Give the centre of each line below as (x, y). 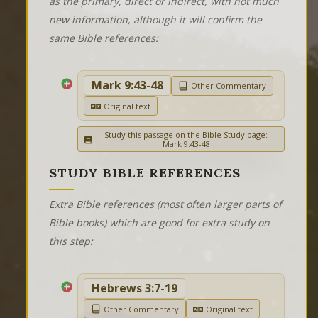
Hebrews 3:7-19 (135, 289)
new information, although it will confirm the (155, 20)
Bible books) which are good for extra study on (159, 223)
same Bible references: (104, 38)
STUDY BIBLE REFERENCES (145, 173)
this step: (71, 241)
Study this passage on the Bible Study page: (186, 135)
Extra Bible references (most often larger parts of (165, 204)
